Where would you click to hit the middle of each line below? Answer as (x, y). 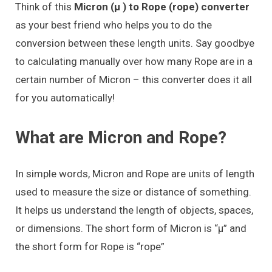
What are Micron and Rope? (121, 137)
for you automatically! (65, 97)
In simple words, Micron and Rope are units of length (135, 173)
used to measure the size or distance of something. (133, 192)
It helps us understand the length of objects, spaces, (134, 210)
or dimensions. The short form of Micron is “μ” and (131, 228)
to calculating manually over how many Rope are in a (134, 61)
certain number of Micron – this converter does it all (134, 79)
